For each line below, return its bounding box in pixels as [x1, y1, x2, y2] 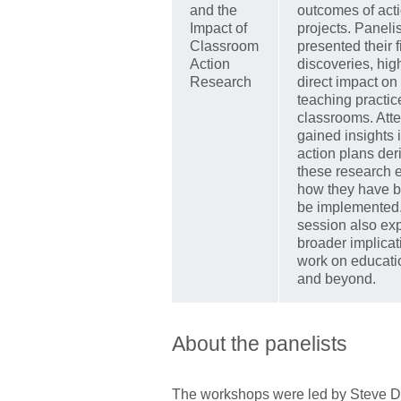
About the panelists [172, 332, 347, 356]
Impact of [190, 21, 247, 37]
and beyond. [297, 271, 376, 287]
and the [190, 3, 237, 19]
